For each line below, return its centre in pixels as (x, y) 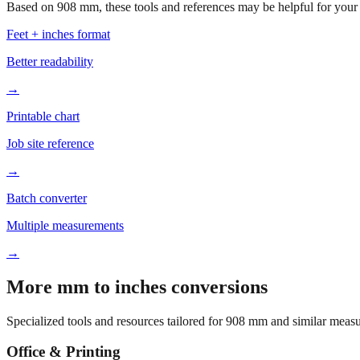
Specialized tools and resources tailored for (116, 321)
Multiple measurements (65, 225)
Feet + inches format (58, 34)
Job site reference (50, 143)
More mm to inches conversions (137, 286)
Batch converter (47, 198)
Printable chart (43, 116)
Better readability (50, 61)
